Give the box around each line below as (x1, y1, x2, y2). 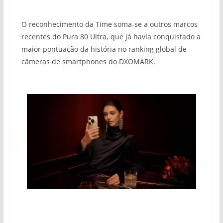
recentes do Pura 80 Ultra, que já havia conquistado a (21, 31, 201, 41)
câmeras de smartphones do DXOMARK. (21, 56, 155, 66)
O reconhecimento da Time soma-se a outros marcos (21, 19, 198, 29)
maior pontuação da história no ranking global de (21, 44, 187, 54)
